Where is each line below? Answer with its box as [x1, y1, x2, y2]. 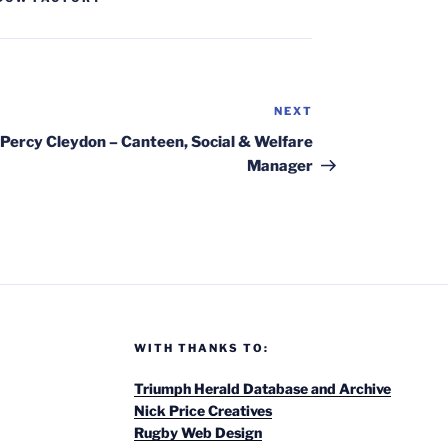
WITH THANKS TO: [133, 340, 269, 355]
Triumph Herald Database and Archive [133, 379, 391, 397]
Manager [247, 156, 314, 175]
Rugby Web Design [133, 423, 262, 441]
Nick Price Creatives [133, 401, 272, 419]
